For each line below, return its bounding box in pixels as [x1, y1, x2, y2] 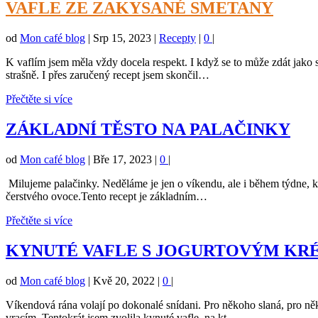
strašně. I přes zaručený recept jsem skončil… [6, 69, 209, 82]
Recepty [159, 32, 196, 45]
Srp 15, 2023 [93, 32, 151, 45]
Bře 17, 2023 [93, 153, 152, 165]
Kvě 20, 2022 [93, 274, 155, 287]
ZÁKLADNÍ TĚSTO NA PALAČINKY [6, 120, 290, 139]
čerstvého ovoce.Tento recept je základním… [6, 190, 207, 202]
